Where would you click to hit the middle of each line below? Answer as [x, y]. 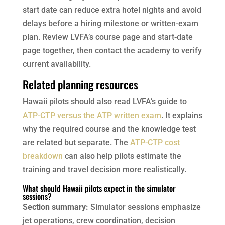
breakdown [42, 156]
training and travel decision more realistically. [104, 169]
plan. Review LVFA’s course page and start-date [107, 37]
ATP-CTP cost [155, 142]
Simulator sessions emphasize [144, 207]
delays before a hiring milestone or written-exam [110, 23]
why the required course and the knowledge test [109, 129]
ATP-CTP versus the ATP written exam [92, 115]
